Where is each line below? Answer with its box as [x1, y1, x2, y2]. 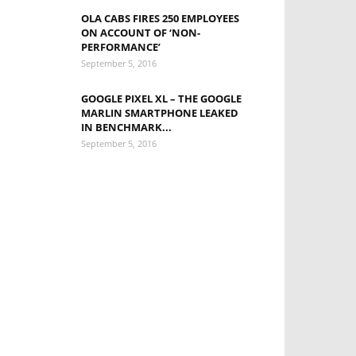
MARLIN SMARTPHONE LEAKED [81, 106, 238, 120]
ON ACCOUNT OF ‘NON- [81, 25, 200, 40]
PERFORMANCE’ [81, 40, 161, 54]
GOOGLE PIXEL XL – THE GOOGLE [81, 91, 242, 106]
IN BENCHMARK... [81, 120, 172, 134]
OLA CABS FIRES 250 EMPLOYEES [81, 11, 239, 25]
